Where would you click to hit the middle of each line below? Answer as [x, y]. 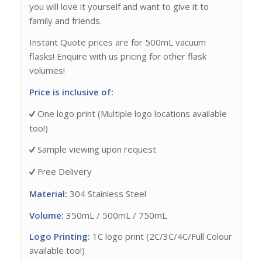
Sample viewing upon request [95, 149]
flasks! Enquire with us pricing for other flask [118, 56]
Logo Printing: [59, 237]
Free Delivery [63, 172]
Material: [48, 193]
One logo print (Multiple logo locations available [131, 113]
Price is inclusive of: [72, 92]
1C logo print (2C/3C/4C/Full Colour [161, 237]
